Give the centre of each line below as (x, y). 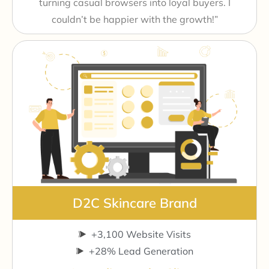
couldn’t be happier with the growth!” (134, 19)
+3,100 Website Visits (141, 234)
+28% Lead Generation (141, 251)
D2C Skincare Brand (134, 203)
